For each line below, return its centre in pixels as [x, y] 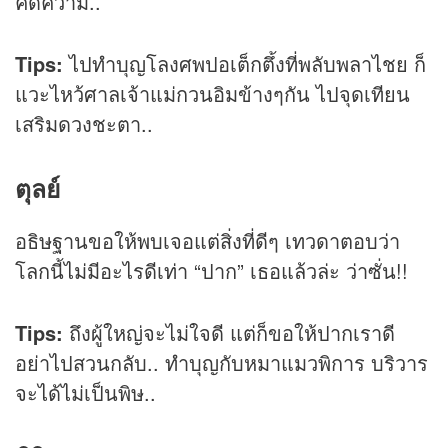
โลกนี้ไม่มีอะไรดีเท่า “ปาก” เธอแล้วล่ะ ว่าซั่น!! [211, 270]
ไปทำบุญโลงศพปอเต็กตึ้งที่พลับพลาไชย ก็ [244, 64]
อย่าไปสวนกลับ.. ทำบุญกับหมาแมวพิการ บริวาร [221, 362]
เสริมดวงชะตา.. [84, 124]
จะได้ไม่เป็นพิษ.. [85, 392]
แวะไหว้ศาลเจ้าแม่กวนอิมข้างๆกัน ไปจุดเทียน [212, 94]
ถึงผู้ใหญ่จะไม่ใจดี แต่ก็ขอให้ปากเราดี [229, 332]
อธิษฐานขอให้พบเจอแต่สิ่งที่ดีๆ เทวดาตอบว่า [207, 240]
